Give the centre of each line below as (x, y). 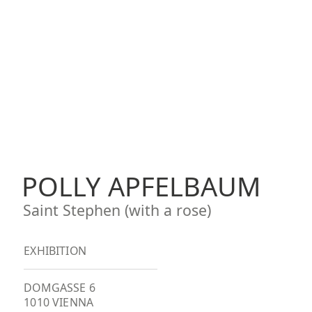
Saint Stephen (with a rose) (117, 210)
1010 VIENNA (59, 303)
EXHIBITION (55, 250)
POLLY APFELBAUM (141, 186)
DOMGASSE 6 (60, 288)
